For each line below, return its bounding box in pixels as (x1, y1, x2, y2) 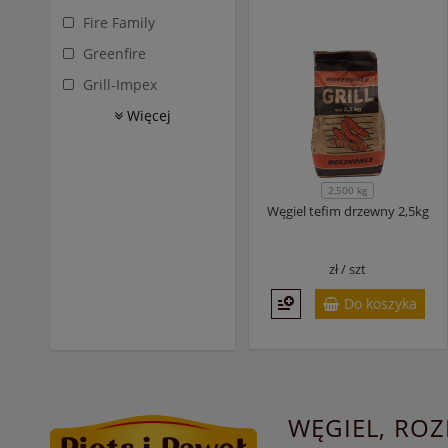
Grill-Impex (83, 75, 157, 94)
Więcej (122, 106, 171, 125)
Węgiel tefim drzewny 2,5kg (266, 202, 429, 220)
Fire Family (83, 13, 155, 32)
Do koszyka (343, 294, 417, 313)
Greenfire (83, 44, 146, 63)
